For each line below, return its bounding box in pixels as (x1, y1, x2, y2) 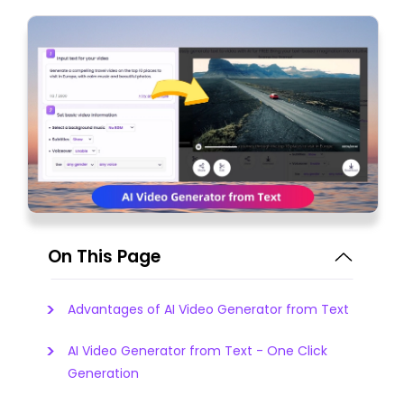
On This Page (48, 243, 161, 269)
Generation (68, 363, 139, 382)
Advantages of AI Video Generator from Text (68, 299, 349, 318)
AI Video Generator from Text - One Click (68, 341, 327, 360)
